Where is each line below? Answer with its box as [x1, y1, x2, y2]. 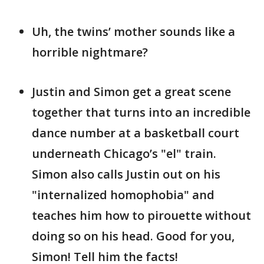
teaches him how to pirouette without [32, 207, 251, 224]
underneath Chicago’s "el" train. [32, 146, 216, 162]
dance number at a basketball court [32, 125, 239, 141]
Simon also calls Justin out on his [32, 166, 220, 183]
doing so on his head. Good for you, [32, 228, 235, 245]
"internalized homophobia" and [32, 187, 214, 203]
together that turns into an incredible [32, 104, 250, 121]
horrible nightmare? [32, 44, 148, 61]
